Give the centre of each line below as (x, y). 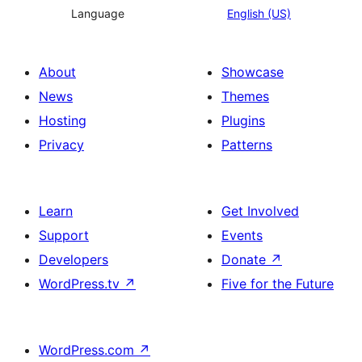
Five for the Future (278, 284)
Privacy (61, 145)
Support (64, 236)
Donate (246, 260)
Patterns (247, 145)
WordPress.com (88, 350)
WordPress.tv (81, 284)
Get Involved (260, 211)
